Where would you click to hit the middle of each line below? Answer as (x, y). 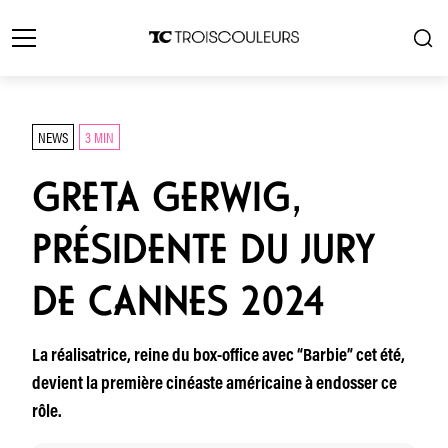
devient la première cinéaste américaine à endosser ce (214, 385)
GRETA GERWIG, (166, 197)
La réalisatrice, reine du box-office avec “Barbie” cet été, (218, 357)
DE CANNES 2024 (178, 301)
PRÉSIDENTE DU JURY (204, 249)
